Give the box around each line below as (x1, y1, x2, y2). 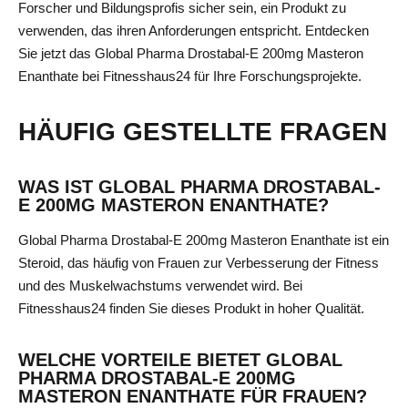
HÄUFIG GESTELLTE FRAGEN (18, 117, 387, 146)
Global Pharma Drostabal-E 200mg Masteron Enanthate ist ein (18, 231, 389, 248)
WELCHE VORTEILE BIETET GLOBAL (18, 349, 342, 370)
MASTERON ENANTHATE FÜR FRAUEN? (18, 385, 367, 406)
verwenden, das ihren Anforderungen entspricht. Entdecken (18, 23, 369, 39)
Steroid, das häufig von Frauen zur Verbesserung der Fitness (18, 254, 379, 270)
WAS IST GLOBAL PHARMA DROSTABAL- (18, 176, 381, 197)
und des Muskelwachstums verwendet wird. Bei (18, 277, 302, 293)
